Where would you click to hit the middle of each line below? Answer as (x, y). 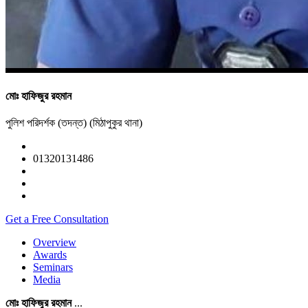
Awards (50, 255)
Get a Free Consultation (57, 219)
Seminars (53, 267)
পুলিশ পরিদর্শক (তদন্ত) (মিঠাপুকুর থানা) (74, 123)
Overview (55, 243)
